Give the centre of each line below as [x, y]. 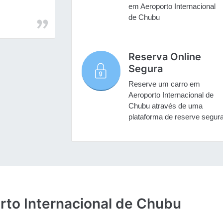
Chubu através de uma [165, 106]
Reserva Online [165, 57]
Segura [145, 69]
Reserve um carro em [164, 84]
